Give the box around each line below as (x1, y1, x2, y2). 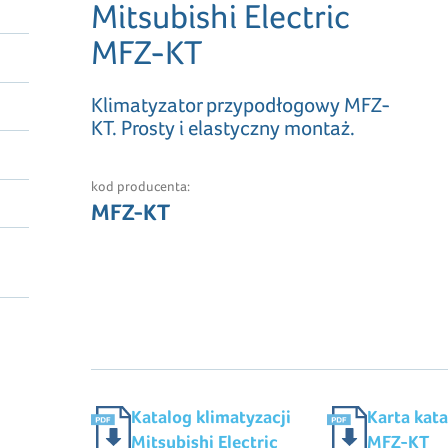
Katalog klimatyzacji (131, 405, 292, 427)
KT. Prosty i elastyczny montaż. (91, 115, 356, 140)
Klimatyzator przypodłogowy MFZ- (91, 92, 391, 117)
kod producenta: (91, 177, 191, 194)
